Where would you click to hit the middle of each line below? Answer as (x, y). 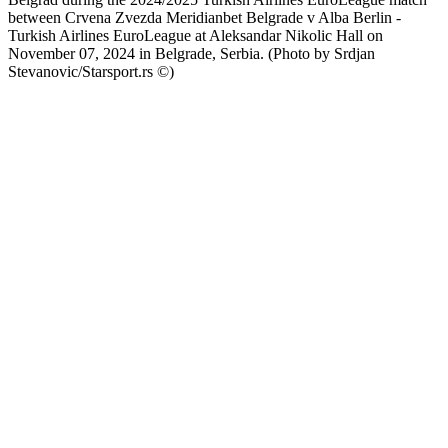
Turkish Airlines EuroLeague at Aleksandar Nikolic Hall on (195, 36)
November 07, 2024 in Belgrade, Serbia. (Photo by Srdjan (191, 54)
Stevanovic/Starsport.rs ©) (91, 72)
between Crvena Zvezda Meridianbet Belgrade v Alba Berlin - (204, 18)
